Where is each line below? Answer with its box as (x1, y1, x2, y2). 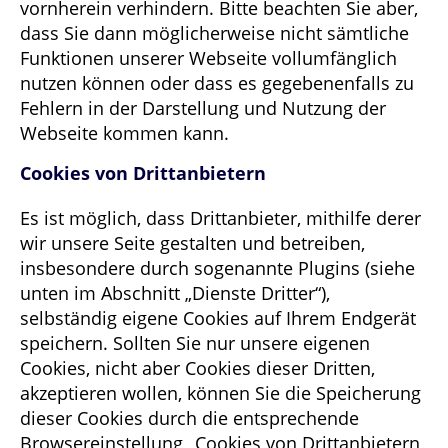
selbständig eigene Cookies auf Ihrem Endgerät (20, 305, 416, 330)
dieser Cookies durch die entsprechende (20, 405, 359, 430)
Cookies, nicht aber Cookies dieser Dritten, (20, 355, 375, 380)
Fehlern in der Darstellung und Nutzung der (20, 95, 386, 120)
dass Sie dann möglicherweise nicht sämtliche (20, 20, 409, 45)
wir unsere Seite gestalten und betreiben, (20, 230, 365, 255)
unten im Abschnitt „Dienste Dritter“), (20, 280, 330, 305)
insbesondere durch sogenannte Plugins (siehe (20, 255, 415, 280)
